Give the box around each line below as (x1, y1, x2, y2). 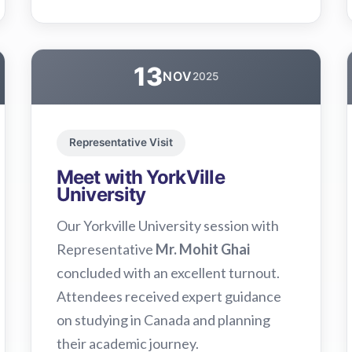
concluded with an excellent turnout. (56, 263, 280, 281)
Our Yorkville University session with (56, 216, 279, 234)
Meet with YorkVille (56, 165, 225, 189)
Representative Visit (68, 136, 173, 149)
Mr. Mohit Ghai (155, 240, 250, 258)
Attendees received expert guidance (56, 287, 281, 305)
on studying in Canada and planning (56, 310, 270, 328)
